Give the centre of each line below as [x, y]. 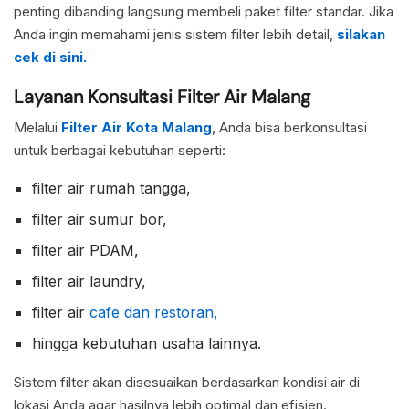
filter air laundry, [89, 282]
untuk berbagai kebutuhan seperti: [120, 151]
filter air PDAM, [85, 251]
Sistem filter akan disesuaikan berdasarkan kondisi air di [187, 383]
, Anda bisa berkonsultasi [289, 128]
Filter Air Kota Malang [136, 128]
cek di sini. [50, 58]
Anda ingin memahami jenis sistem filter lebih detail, [175, 35]
